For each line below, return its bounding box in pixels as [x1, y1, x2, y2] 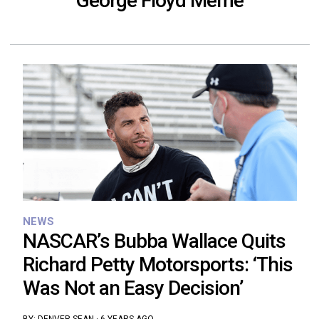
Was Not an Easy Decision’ [22, 276, 244, 300]
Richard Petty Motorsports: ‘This [22, 253, 293, 277]
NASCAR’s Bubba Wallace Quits [22, 229, 286, 253]
